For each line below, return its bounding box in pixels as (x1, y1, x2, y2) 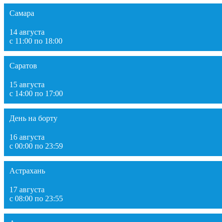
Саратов (9, 61, 37, 70)
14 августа (9, 27, 45, 36)
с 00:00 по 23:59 (9, 141, 63, 150)
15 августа (9, 80, 45, 89)
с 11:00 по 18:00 (9, 36, 62, 45)
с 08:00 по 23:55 (9, 194, 63, 203)
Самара (9, 8, 34, 17)
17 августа (9, 185, 45, 194)
